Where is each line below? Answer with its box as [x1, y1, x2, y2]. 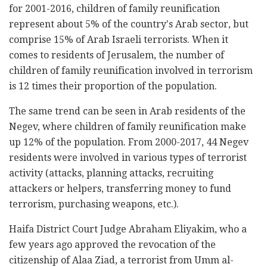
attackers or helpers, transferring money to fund [9, 182, 231, 194]
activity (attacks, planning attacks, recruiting [9, 167, 213, 179]
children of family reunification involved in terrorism [9, 64, 253, 76]
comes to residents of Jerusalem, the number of [9, 49, 224, 61]
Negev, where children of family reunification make [9, 120, 246, 132]
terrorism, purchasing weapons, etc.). [9, 198, 179, 210]
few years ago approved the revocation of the [9, 238, 216, 250]
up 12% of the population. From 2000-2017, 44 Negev [9, 136, 249, 148]
